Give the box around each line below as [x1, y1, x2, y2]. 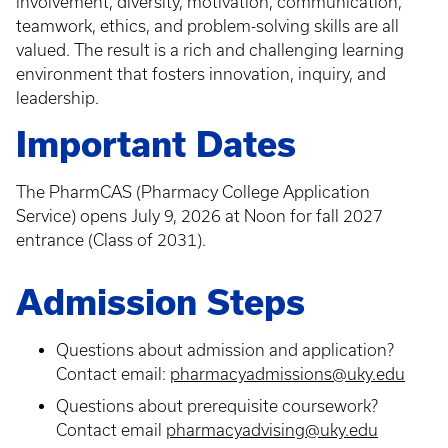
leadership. [16, 89, 103, 107]
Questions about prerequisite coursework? [56, 397, 378, 415]
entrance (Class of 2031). [16, 231, 206, 249]
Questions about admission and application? [56, 341, 394, 359]
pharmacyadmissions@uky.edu [170, 365, 405, 383]
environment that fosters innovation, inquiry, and [16, 65, 386, 83]
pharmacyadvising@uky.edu [166, 421, 378, 439]
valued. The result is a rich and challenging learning [16, 41, 404, 59]
